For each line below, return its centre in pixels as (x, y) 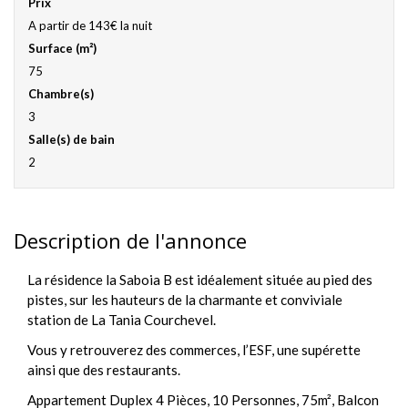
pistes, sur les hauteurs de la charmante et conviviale (185, 300)
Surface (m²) (62, 48)
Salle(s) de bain (71, 139)
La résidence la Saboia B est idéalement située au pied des (200, 280)
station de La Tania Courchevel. (122, 320)
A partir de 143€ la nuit (90, 25)
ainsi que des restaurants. (104, 370)
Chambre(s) (61, 94)
